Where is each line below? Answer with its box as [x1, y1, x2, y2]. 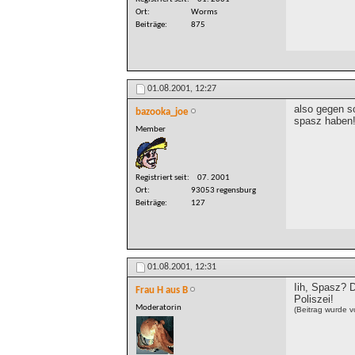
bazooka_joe [136, 107, 189, 118]
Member [136, 125, 166, 135]
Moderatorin [136, 303, 181, 313]
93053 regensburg [191, 186, 256, 196]
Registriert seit [136, 174, 187, 183]
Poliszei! [294, 293, 334, 306]
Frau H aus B [136, 285, 188, 296]
